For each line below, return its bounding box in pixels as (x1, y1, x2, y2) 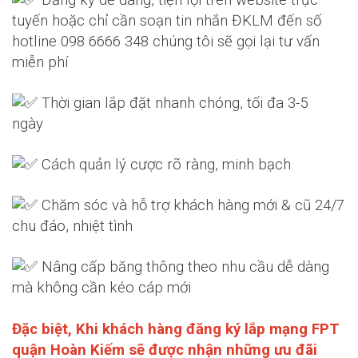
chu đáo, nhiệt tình (12, 217, 133, 235)
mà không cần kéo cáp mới (12, 278, 195, 296)
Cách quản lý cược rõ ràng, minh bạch (38, 155, 295, 173)
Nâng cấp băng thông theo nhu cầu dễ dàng (38, 257, 329, 276)
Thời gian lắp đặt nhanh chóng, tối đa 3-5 (38, 93, 308, 112)
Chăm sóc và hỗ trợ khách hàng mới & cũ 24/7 (38, 196, 344, 214)
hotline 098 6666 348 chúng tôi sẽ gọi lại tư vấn (12, 32, 320, 50)
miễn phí (12, 53, 72, 71)
